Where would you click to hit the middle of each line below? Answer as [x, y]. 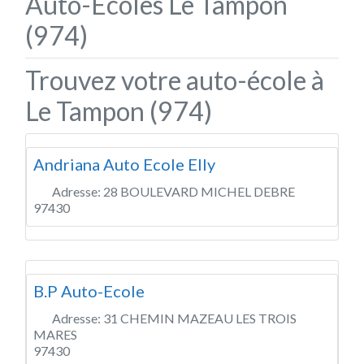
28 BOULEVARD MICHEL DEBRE [199, 191]
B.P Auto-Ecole [89, 290]
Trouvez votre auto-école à [175, 80]
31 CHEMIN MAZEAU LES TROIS [200, 318]
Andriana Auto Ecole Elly [124, 164]
